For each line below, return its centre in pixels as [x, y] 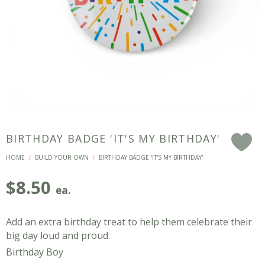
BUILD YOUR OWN [62, 157]
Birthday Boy [35, 252]
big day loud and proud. [58, 235]
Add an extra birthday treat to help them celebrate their [129, 222]
